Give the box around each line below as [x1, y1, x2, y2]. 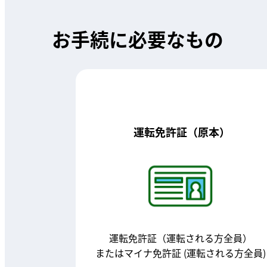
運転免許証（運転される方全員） [109, 230, 253, 245]
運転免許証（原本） [131, 123, 231, 140]
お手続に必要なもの [52, 25, 224, 54]
